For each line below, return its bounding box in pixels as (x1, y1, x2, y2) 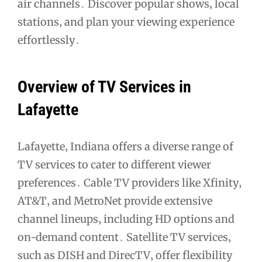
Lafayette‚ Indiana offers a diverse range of (18, 139, 233, 153)
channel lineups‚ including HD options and (18, 212, 235, 226)
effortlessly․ (18, 33, 80, 47)
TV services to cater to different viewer (18, 157, 211, 171)
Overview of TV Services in (18, 77, 191, 96)
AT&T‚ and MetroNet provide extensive (18, 194, 212, 208)
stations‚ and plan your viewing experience (18, 15, 235, 29)
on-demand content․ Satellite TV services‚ (18, 230, 231, 244)
